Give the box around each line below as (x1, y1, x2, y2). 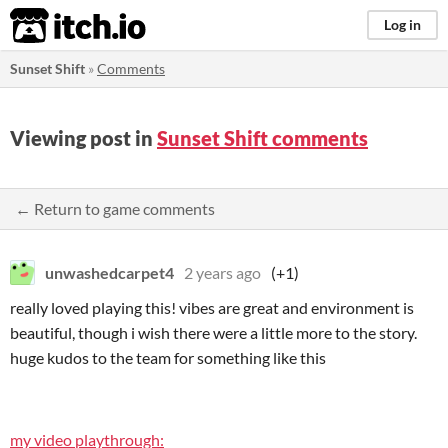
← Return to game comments (15, 199, 215, 218)
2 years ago (184, 263, 261, 282)
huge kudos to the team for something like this (10, 348, 326, 367)
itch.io (9, 6, 97, 46)
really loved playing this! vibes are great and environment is (10, 298, 414, 317)
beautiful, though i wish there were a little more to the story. (10, 323, 417, 342)
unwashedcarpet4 (45, 263, 174, 282)
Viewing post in (10, 126, 157, 150)
